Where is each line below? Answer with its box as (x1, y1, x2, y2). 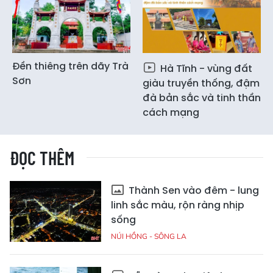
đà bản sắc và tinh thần (143, 91, 261, 105)
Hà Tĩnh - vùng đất (158, 62, 252, 76)
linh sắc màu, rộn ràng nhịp (111, 198, 244, 213)
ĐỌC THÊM (10, 147, 74, 169)
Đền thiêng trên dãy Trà (12, 59, 129, 74)
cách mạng (143, 105, 199, 120)
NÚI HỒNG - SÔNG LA (111, 232, 186, 241)
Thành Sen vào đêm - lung (126, 183, 259, 198)
